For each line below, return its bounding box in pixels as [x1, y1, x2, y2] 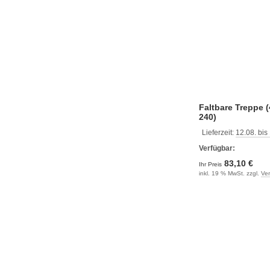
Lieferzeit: [202, 128, 236, 137]
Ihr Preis [199, 160, 224, 168]
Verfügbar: [199, 143, 235, 152]
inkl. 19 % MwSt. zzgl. [199, 169, 261, 177]
